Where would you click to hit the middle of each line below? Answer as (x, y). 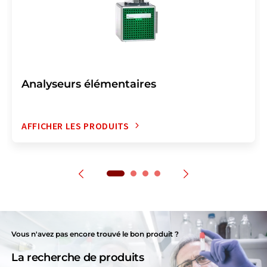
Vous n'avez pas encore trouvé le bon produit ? (95, 234)
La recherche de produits (78, 257)
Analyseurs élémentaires (89, 84)
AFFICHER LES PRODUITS (75, 125)
